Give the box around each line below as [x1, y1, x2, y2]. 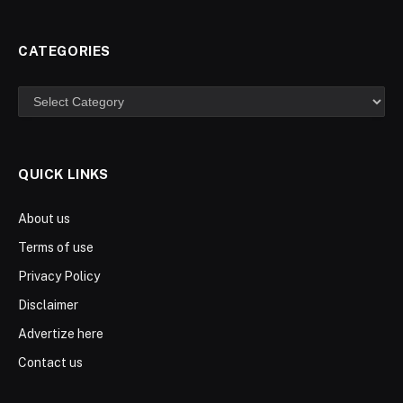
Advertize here [18, 327, 103, 342]
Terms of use [18, 240, 94, 255]
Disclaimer [18, 298, 78, 313]
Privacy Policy [18, 269, 100, 284]
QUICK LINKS [18, 166, 109, 183]
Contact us [18, 355, 83, 371]
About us [18, 211, 70, 227]
